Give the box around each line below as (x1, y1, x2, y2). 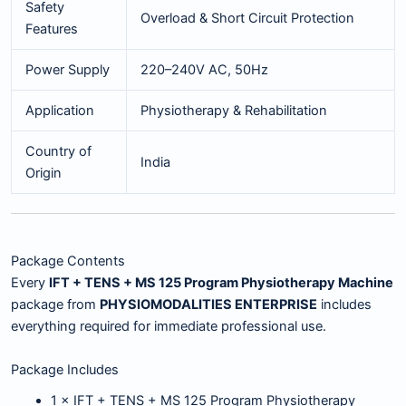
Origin (24, 164, 62, 181)
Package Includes (11, 361, 119, 378)
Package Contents (11, 253, 125, 270)
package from (11, 296, 100, 314)
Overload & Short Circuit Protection (140, 9, 354, 26)
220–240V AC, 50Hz (140, 61, 268, 78)
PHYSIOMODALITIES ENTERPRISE (100, 296, 317, 314)
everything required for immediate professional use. (11, 318, 326, 335)
